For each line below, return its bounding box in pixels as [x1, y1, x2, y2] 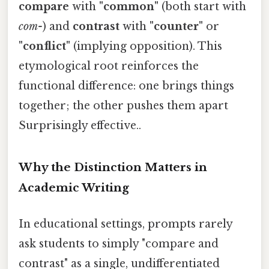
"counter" [150, 19, 203, 33]
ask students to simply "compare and [19, 237, 219, 250]
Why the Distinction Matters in [19, 160, 207, 175]
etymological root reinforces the [19, 59, 199, 73]
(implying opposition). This [70, 39, 222, 53]
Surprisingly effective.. [19, 118, 141, 132]
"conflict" [19, 39, 70, 53]
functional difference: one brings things [19, 79, 234, 92]
